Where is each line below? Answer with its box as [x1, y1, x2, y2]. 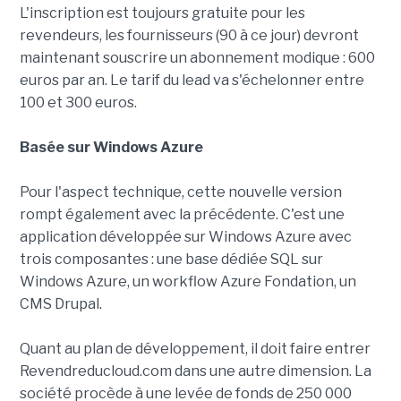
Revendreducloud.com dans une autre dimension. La [19, 363, 371, 380]
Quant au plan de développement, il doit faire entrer [19, 340, 371, 358]
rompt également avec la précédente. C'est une [19, 206, 345, 224]
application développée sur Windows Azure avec [19, 228, 352, 246]
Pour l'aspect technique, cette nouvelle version [19, 183, 342, 201]
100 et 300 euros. [19, 94, 137, 112]
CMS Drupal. [19, 295, 102, 313]
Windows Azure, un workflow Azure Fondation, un [19, 273, 356, 291]
